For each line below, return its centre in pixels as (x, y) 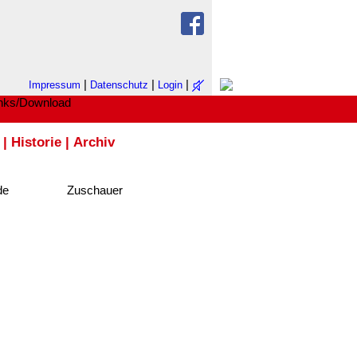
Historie (36, 142)
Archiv (94, 142)
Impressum (55, 85)
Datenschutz (119, 85)
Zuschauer (95, 190)
